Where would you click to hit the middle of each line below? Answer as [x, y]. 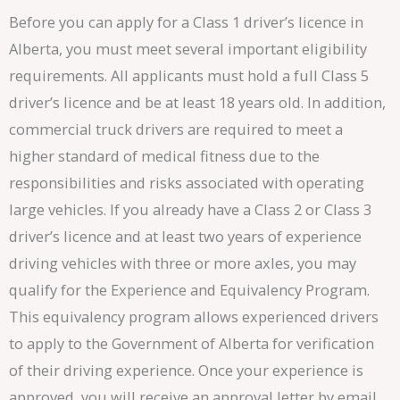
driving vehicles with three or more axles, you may [183, 262]
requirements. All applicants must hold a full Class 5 [189, 75]
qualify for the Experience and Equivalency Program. [189, 289]
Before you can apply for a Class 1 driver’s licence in [186, 21]
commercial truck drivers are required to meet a [176, 129]
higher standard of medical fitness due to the [164, 155]
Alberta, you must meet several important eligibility [188, 48]
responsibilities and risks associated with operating [187, 182]
